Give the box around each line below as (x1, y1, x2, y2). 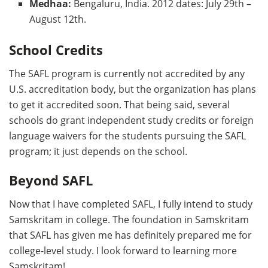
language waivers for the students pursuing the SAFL (9, 129, 246, 142)
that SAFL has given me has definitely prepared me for (9, 228, 252, 242)
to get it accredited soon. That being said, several (9, 98, 230, 111)
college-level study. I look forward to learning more (9, 243, 237, 257)
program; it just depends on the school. (9, 144, 187, 158)
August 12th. (29, 12, 87, 26)
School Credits (9, 41, 103, 59)
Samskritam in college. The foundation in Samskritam (9, 212, 249, 226)
